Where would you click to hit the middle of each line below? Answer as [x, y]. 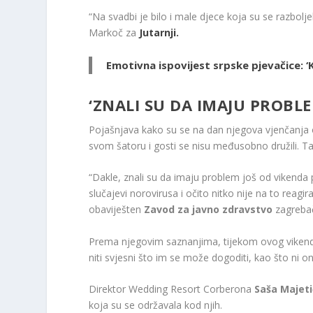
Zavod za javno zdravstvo [209, 210]
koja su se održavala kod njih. [156, 305]
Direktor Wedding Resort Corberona [172, 289]
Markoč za [114, 33]
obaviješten [117, 210]
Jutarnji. [161, 33]
